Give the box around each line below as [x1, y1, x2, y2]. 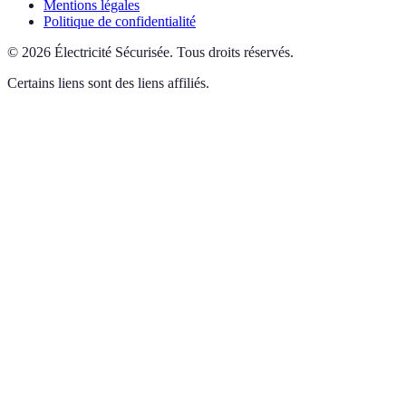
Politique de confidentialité [43, 14, 196, 30]
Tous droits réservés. [177, 44, 294, 61]
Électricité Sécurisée [54, 44, 169, 61]
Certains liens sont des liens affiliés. [7, 75, 209, 92]
